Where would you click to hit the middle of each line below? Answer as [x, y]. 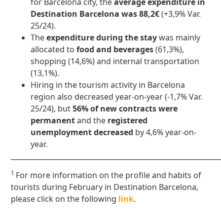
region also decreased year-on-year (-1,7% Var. [117, 97]
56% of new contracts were [125, 109]
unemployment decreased [82, 132]
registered [128, 121]
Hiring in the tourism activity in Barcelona [108, 85]
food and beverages [115, 50]
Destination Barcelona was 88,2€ [96, 14]
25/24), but [52, 109]
